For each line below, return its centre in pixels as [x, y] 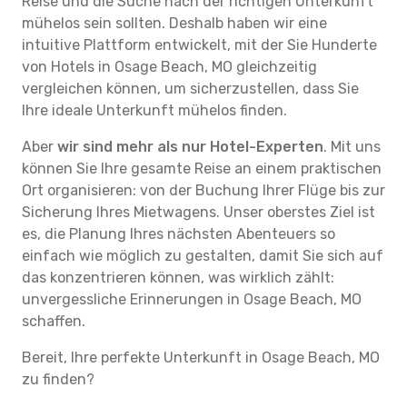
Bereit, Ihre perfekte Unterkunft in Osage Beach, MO [201, 357]
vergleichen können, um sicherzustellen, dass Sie [190, 89]
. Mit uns [352, 147]
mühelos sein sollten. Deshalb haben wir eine [174, 23]
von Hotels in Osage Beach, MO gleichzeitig [169, 67]
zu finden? [58, 379]
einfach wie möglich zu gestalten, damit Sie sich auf [203, 256]
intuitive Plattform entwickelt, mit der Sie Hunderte [199, 45]
